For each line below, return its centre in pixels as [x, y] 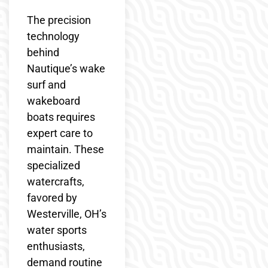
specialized [54, 165]
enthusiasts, [56, 246]
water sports [57, 230]
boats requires [61, 117]
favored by [52, 197]
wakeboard [54, 100]
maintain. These [66, 149]
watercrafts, [56, 181]
